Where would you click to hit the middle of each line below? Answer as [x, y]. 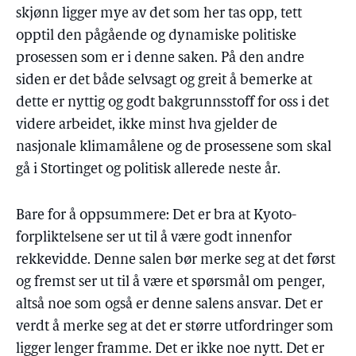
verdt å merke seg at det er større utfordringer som [175, 327]
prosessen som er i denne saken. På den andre [160, 58]
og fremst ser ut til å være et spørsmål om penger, [170, 282]
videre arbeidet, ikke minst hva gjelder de [147, 125]
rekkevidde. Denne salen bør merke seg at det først [176, 260]
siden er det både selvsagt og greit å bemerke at [164, 81]
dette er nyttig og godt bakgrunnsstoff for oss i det [172, 103]
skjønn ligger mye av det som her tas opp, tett [159, 14]
